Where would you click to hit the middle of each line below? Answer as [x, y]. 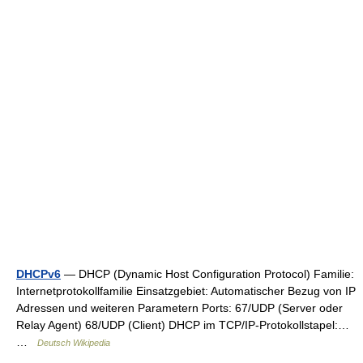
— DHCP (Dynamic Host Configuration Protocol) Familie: [207, 274]
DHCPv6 [38, 274]
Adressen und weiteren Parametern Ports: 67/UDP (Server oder [179, 308]
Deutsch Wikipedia [74, 343]
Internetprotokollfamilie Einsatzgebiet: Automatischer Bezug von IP [186, 291]
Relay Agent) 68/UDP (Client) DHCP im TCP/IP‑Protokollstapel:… [183, 325]
